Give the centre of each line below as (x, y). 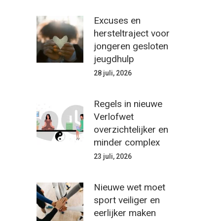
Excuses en (117, 21)
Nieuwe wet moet (129, 187)
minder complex (127, 143)
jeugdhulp (114, 59)
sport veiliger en (127, 200)
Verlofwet (114, 117)
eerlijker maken (125, 213)
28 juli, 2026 (113, 73)
